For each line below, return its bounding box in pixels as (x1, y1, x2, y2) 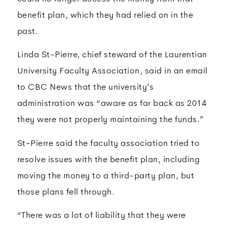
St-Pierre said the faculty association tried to (17, 137, 200, 148)
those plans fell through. (17, 186, 115, 197)
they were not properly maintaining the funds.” (17, 114, 204, 125)
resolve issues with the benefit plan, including (17, 154, 200, 165)
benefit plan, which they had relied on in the (17, 9, 194, 20)
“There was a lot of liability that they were (17, 210, 186, 220)
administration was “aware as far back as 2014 (17, 98, 207, 109)
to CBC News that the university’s (17, 82, 154, 93)
